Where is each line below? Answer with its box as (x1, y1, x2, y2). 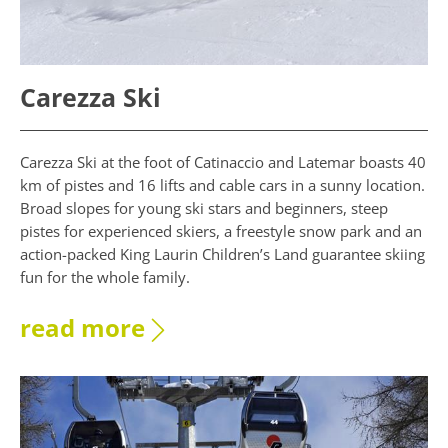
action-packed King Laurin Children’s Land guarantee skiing (20, 243, 425, 264)
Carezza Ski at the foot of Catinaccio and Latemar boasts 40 (20, 151, 426, 172)
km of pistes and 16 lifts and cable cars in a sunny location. (20, 174, 425, 195)
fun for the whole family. (20, 266, 190, 287)
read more (20, 310, 145, 344)
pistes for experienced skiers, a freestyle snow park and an (20, 220, 422, 241)
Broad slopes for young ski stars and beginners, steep (20, 197, 388, 218)
